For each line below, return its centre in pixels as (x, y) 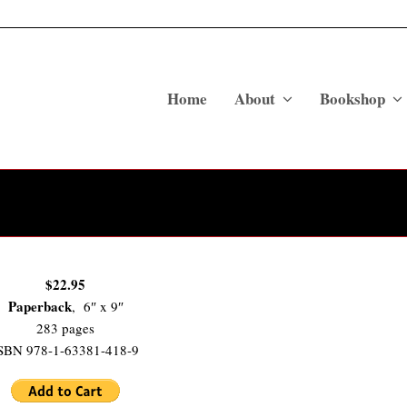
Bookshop (354, 98)
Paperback (40, 306)
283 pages (66, 328)
